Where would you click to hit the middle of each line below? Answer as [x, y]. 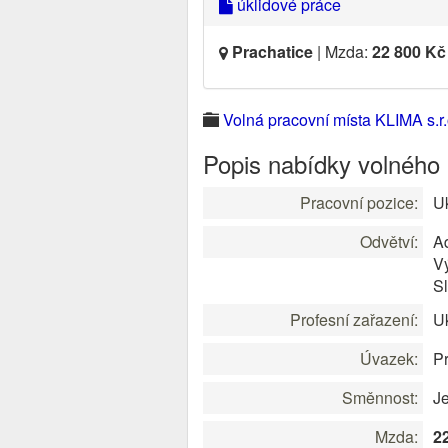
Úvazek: [389, 358]
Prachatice [272, 51]
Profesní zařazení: [354, 319]
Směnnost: [380, 397]
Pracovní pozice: [359, 202]
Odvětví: [389, 241]
